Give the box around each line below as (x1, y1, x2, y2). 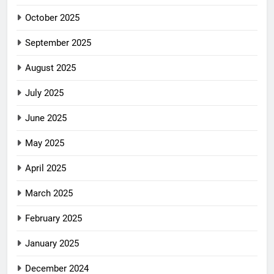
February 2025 (25, 213, 82, 224)
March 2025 (25, 188, 73, 199)
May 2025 (25, 138, 64, 149)
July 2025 (25, 87, 64, 99)
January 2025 (25, 238, 79, 250)
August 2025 (25, 62, 76, 74)
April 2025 (25, 163, 66, 174)
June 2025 (25, 113, 67, 124)
